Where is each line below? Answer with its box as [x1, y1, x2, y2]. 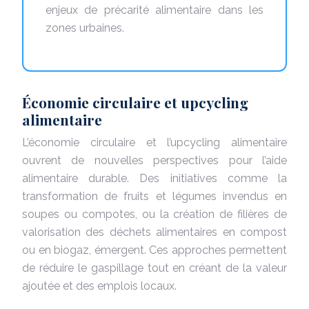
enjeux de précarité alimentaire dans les [46, 3, 263, 17]
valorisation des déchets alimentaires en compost [22, 225, 287, 239]
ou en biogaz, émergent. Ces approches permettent [22, 243, 287, 257]
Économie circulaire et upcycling [22, 92, 248, 112]
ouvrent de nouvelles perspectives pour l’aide [22, 153, 287, 167]
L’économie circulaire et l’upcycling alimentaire [22, 135, 287, 149]
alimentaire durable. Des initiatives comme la [22, 171, 287, 185]
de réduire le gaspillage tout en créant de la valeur [22, 261, 287, 275]
